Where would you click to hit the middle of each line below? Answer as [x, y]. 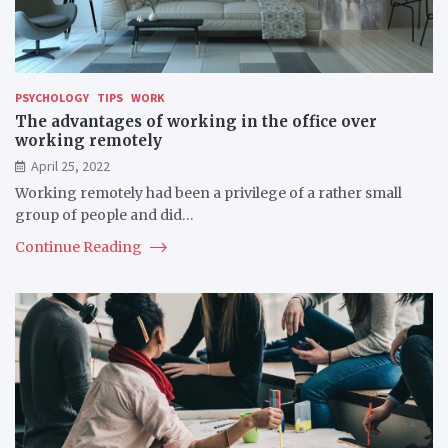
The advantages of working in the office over [196, 121]
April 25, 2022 [70, 165]
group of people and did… [104, 214]
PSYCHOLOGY [52, 97]
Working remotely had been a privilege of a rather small [208, 192]
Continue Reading [80, 246]
